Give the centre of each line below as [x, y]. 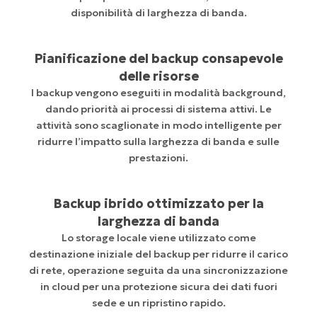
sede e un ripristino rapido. [158, 303]
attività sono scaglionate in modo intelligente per [158, 126]
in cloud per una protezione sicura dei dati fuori [158, 287]
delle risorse [158, 76]
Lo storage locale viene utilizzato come [158, 238]
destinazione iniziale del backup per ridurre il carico [158, 254]
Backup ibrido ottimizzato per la [158, 204]
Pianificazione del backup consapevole [158, 59]
